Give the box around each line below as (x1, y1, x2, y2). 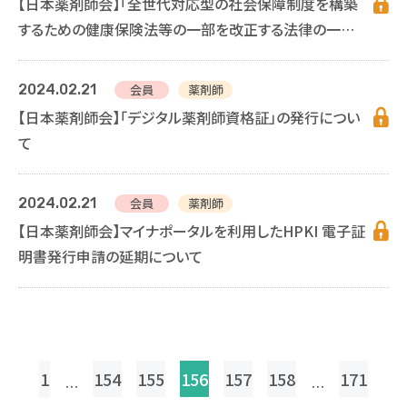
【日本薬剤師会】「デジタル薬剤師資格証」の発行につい (18, 105, 360, 128)
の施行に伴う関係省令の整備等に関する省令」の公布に (18, 43, 362, 65)
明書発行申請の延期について (18, 244, 203, 267)
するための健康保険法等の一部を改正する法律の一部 (18, 17, 355, 40)
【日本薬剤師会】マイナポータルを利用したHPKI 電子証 (18, 219, 365, 242)
